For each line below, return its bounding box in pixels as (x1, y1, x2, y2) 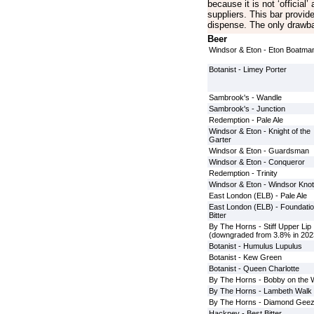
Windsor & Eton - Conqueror (208, 158, 305, 166)
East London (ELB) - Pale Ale (208, 191, 307, 200)
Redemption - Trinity (208, 169, 278, 177)
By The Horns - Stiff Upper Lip (208, 222, 311, 231)
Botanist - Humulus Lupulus (208, 242, 302, 250)
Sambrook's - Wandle (208, 93, 282, 102)
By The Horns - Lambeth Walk (208, 287, 312, 295)
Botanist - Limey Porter (208, 65, 287, 74)
